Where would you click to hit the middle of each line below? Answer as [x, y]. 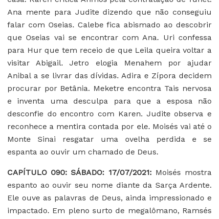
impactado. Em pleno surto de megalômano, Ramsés [109, 210]
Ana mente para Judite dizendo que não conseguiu [109, 12]
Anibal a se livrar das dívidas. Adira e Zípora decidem [109, 75]
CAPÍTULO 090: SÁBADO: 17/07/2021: [81, 172]
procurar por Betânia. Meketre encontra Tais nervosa [109, 88]
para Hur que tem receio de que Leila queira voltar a [109, 50]
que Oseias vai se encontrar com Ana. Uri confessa [109, 37]
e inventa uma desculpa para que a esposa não [109, 101]
